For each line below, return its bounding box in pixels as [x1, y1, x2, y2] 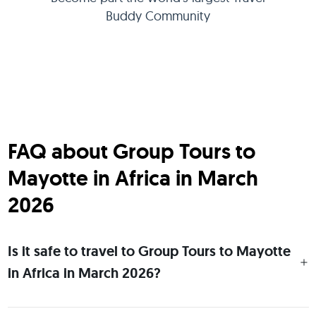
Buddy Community [106, 8, 210, 24]
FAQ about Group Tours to [7, 138, 255, 165]
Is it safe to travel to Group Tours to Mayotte [7, 242, 291, 260]
